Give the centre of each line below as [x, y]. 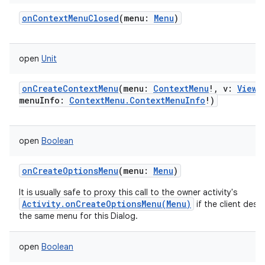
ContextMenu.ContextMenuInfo [137, 100]
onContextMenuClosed [70, 18]
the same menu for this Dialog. [78, 216]
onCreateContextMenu [70, 88]
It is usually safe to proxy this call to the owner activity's [128, 192]
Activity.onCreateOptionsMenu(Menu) [106, 204]
